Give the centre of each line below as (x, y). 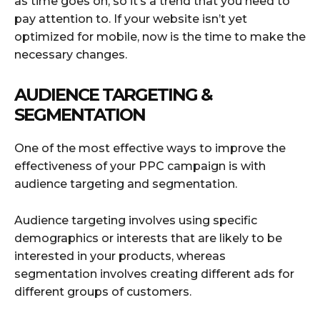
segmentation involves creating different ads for (154, 274)
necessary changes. (71, 54)
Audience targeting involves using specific (136, 220)
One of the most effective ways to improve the (150, 148)
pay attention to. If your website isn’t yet (131, 19)
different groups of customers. (103, 291)
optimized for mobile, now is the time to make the (160, 36)
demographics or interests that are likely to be (148, 238)
